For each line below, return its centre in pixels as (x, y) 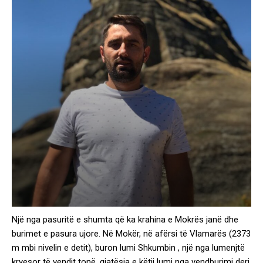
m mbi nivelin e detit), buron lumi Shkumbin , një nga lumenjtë (128, 248)
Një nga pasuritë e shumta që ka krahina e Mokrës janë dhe (125, 220)
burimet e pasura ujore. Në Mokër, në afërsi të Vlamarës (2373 (131, 234)
